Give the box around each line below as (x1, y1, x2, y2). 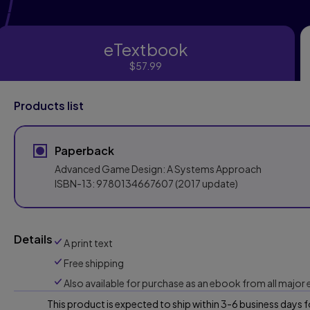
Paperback (55, 143, 114, 158)
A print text (64, 237, 113, 249)
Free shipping (64, 257, 124, 269)
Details (14, 232, 53, 246)
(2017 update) (174, 177, 238, 190)
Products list (14, 98, 84, 113)
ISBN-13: (55, 177, 96, 190)
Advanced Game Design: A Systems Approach (55, 163, 262, 175)
